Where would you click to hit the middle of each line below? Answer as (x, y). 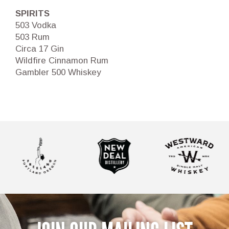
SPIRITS (32, 13)
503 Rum (32, 37)
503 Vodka (36, 25)
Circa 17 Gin (40, 49)
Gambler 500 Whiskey (58, 72)
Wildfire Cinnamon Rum (62, 60)
